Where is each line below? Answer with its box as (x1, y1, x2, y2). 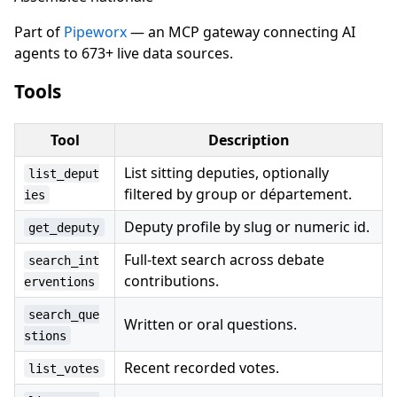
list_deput (28, 166, 100, 181)
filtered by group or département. (124, 183, 352, 204)
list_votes (28, 361, 100, 376)
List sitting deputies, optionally (124, 162, 329, 183)
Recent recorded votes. (124, 357, 279, 378)
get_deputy (28, 220, 100, 235)
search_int (28, 253, 100, 268)
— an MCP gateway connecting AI (127, 21, 355, 42)
